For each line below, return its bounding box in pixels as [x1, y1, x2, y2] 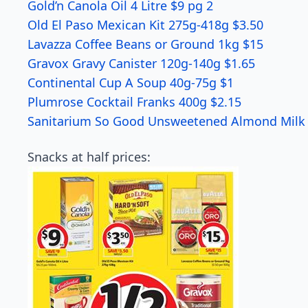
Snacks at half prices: [27, 148, 151, 165]
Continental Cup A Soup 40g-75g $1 [27, 74, 234, 91]
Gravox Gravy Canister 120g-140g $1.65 [27, 55, 255, 71]
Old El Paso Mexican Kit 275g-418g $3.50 [27, 16, 263, 33]
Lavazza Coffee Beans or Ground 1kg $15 [27, 36, 263, 52]
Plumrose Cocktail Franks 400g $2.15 [27, 93, 241, 110]
